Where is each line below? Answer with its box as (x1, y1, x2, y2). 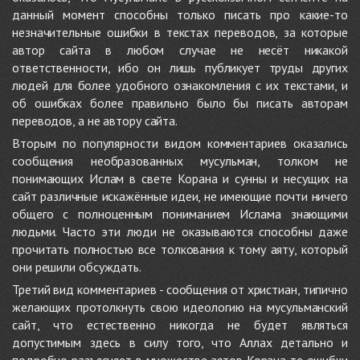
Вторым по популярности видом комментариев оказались (12, 135, 348, 152)
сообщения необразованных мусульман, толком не (12, 153, 348, 170)
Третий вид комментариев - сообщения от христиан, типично (12, 281, 348, 298)
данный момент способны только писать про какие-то (12, 6, 348, 23)
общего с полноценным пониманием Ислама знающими (12, 206, 348, 223)
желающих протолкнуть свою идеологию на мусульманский (12, 299, 348, 316)
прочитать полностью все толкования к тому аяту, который (12, 241, 348, 258)
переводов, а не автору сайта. (12, 112, 178, 129)
